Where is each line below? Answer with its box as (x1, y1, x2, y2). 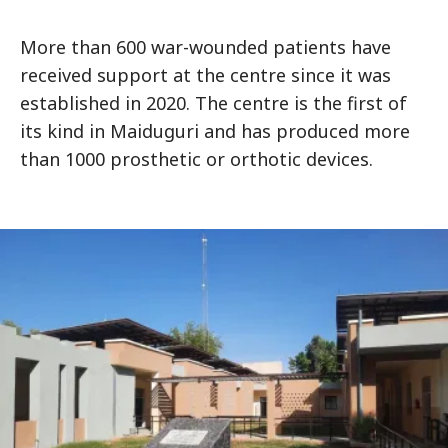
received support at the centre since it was (20, 63, 391, 88)
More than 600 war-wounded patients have (20, 35, 391, 60)
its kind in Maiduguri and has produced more (20, 119, 410, 144)
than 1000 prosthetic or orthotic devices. (20, 147, 373, 172)
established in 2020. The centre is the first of (20, 91, 407, 116)
